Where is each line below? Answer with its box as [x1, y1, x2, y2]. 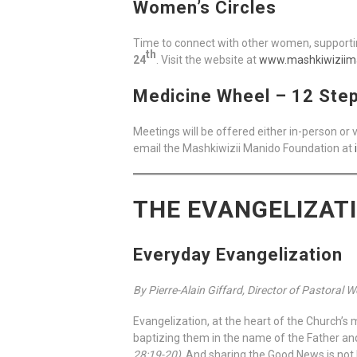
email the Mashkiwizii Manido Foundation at [133, 142, 355, 155]
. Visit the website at [156, 53, 259, 67]
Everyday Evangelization [133, 245, 343, 265]
